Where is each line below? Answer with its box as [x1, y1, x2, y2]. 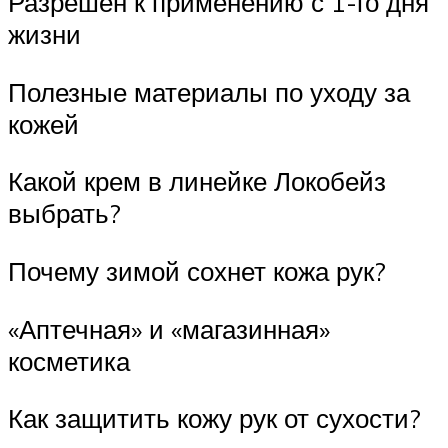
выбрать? [8, 197, 121, 230]
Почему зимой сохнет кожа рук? [8, 255, 386, 288]
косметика [8, 344, 130, 377]
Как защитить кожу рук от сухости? [8, 402, 421, 435]
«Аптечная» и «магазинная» [8, 312, 330, 345]
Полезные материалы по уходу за [8, 75, 410, 108]
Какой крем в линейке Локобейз [8, 165, 386, 198]
